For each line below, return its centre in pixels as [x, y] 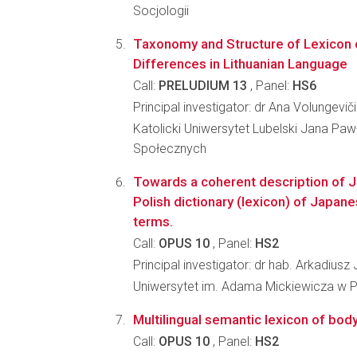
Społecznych [170, 149]
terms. [153, 222]
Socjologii [161, 11]
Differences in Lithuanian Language [240, 64]
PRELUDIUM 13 [203, 86]
